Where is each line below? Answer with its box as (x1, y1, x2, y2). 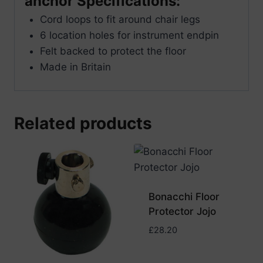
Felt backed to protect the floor (39, 45, 186, 58)
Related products (14, 113, 152, 133)
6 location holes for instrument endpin (39, 29, 219, 42)
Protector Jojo (148, 205, 216, 217)
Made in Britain (39, 61, 111, 73)
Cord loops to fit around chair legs (39, 14, 200, 26)
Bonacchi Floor (148, 190, 220, 203)
